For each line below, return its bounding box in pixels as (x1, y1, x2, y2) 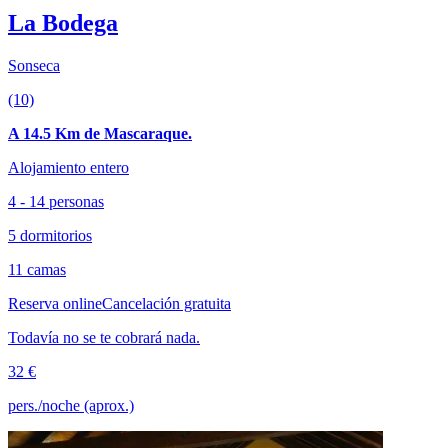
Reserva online (8, 294, 102, 312)
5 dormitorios (8, 226, 92, 244)
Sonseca (8, 56, 60, 74)
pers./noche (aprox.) (8, 396, 134, 414)
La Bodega (8, 9, 118, 36)
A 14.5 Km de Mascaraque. (8, 124, 192, 142)
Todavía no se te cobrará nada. (8, 328, 200, 346)
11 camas (8, 260, 66, 278)
